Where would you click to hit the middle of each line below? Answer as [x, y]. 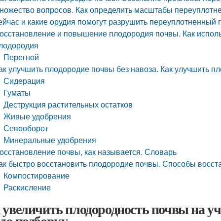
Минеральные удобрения [50, 140]
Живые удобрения [37, 116]
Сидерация [24, 81]
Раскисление [27, 187]
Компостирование [37, 175]
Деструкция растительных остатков [68, 104]
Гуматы [17, 92]
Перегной [21, 57]
